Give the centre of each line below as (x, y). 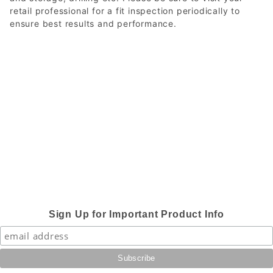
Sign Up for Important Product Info (136, 214)
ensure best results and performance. (93, 23)
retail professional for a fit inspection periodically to (125, 10)
